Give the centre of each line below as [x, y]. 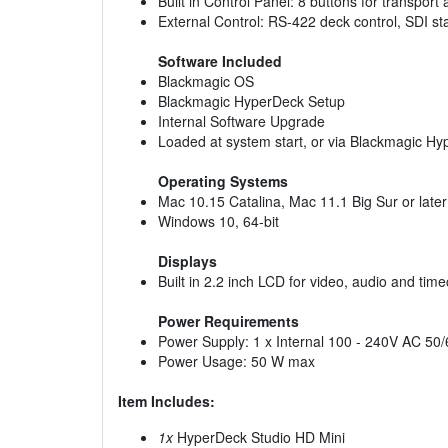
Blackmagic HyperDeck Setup [251, 101]
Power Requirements [228, 321]
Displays [187, 261]
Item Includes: [166, 401]
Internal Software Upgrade [241, 121]
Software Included [220, 61]
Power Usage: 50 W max [236, 361]
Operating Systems [223, 181]
